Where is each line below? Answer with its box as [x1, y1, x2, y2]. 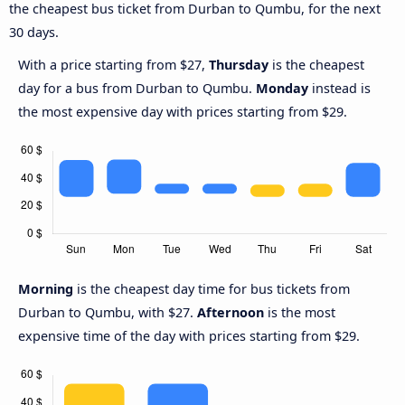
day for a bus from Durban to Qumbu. [18, 80, 256, 98]
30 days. [9, 24, 59, 42]
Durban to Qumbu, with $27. [18, 304, 197, 322]
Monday [256, 80, 308, 98]
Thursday [209, 56, 268, 74]
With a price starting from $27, [18, 56, 209, 74]
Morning [18, 280, 77, 298]
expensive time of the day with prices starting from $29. [18, 327, 360, 345]
